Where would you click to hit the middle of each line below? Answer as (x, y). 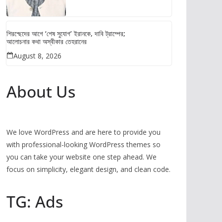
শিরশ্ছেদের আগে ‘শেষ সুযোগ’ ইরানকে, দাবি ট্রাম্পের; (66, 33)
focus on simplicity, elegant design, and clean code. (88, 169)
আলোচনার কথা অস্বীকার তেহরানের (47, 41)
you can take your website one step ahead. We (82, 157)
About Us (41, 91)
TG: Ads (35, 201)
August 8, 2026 (37, 56)
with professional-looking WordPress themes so (83, 144)
